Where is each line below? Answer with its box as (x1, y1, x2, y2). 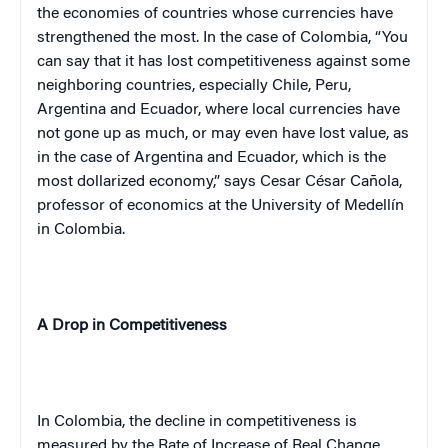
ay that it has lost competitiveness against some (74, 53, 410, 70)
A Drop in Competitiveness (37, 317, 227, 334)
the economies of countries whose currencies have (37, 5, 393, 22)
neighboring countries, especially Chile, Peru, (37, 77, 351, 94)
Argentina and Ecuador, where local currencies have (37, 101, 400, 118)
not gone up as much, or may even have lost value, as (37, 125, 409, 142)
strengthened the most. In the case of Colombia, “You (37, 29, 408, 46)
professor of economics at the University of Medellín (37, 197, 404, 214)
